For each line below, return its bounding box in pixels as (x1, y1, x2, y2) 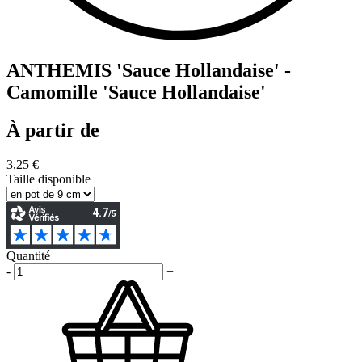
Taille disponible (6, 171, 90, 186)
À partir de (6, 119, 99, 141)
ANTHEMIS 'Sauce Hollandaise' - (6, 59, 291, 81)
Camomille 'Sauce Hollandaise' (6, 81, 266, 103)
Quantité (6, 248, 50, 263)
